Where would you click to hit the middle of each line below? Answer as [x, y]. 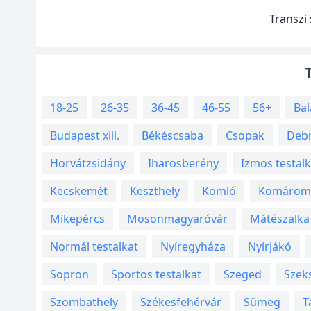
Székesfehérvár [181, 302]
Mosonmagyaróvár [177, 219]
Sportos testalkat [156, 274]
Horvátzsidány [88, 163]
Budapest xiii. [85, 135]
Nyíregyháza [193, 246]
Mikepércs [77, 219]
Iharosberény [183, 163]
